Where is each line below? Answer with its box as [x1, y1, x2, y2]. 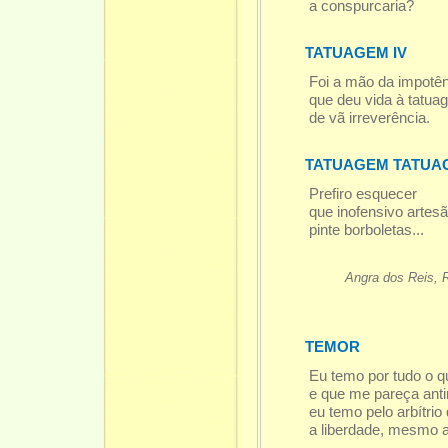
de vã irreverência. [308, 110, 430, 127]
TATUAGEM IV [304, 45, 407, 62]
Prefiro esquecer [308, 186, 417, 203]
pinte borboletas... [308, 222, 424, 239]
